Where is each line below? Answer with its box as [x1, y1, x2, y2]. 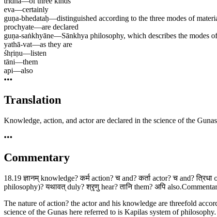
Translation [4, 93, 61, 107]
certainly [22, 5, 48, 14]
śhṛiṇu [4, 49, 23, 58]
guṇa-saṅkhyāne [4, 31, 54, 40]
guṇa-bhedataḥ [4, 14, 49, 23]
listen [31, 49, 46, 58]
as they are [40, 40, 72, 49]
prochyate [4, 23, 34, 31]
